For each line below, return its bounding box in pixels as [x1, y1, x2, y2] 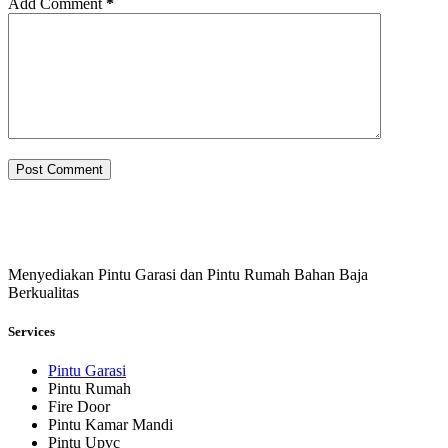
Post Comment [16, 161, 103, 177]
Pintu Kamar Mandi [48, 416, 173, 434]
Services [8, 323, 55, 339]
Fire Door [48, 398, 110, 416]
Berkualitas [8, 283, 79, 301]
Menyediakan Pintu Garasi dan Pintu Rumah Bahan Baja [8, 265, 368, 283]
